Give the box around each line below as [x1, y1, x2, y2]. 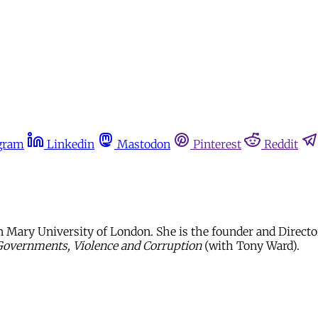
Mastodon [117, 137, 170, 151]
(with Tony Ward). [202, 238, 300, 253]
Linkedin [47, 137, 94, 151]
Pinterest [193, 137, 241, 151]
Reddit [264, 137, 298, 151]
